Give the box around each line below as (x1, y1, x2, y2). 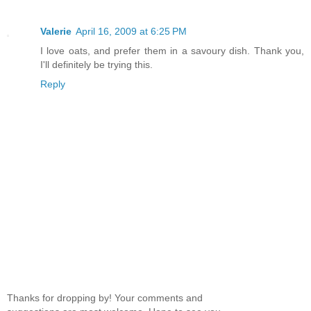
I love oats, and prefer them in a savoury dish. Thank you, (40, 45, 304, 57)
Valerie (40, 26, 72, 37)
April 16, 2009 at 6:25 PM (76, 26, 187, 37)
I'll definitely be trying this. (40, 59, 153, 71)
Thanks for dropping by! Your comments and (7, 292, 203, 304)
